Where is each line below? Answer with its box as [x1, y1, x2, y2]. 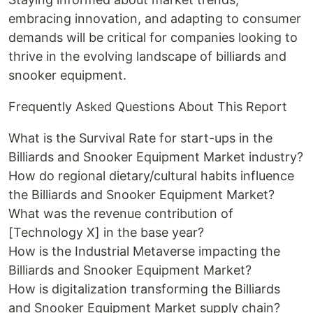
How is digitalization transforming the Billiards [8, 282, 280, 296]
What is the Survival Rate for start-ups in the [8, 131, 272, 145]
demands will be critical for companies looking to [8, 30, 298, 45]
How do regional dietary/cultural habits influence [8, 168, 294, 183]
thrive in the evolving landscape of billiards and [8, 49, 286, 64]
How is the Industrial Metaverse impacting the [8, 244, 280, 259]
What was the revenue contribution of [8, 206, 233, 221]
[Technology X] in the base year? [8, 225, 204, 240]
